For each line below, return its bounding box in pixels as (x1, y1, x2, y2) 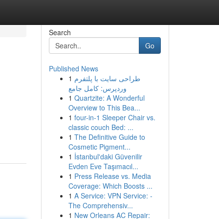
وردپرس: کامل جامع (68, 83, 127, 93)
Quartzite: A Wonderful (74, 93, 145, 103)
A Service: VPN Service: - (74, 191, 153, 200)
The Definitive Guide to (74, 132, 145, 142)
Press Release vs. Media (74, 171, 151, 181)
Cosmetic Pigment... (68, 142, 131, 152)
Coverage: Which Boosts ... (68, 181, 153, 191)
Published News (48, 64, 98, 73)
